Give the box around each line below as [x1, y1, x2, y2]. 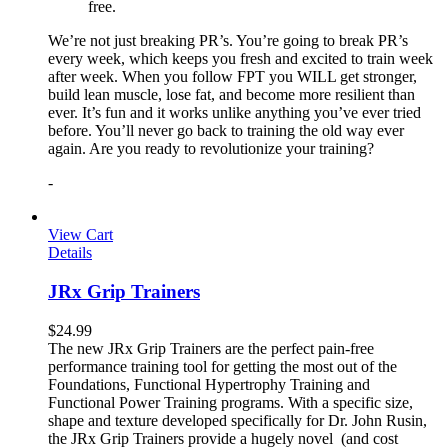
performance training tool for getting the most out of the [48, 357, 397, 375]
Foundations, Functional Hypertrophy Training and [48, 375, 370, 393]
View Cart [48, 226, 113, 244]
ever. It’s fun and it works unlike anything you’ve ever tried [48, 104, 421, 122]
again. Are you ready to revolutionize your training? [48, 140, 374, 158]
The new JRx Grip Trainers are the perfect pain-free [48, 339, 374, 357]
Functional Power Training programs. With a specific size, [48, 393, 413, 411]
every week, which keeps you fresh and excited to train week [48, 50, 433, 68]
